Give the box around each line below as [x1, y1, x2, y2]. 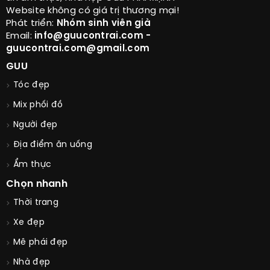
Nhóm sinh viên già [56, 19, 151, 29]
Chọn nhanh [6, 179, 67, 190]
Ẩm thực [13, 160, 52, 170]
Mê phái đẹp [13, 238, 68, 248]
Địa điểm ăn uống [13, 140, 92, 150]
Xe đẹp [13, 218, 45, 228]
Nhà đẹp [13, 258, 51, 268]
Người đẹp [13, 121, 58, 130]
